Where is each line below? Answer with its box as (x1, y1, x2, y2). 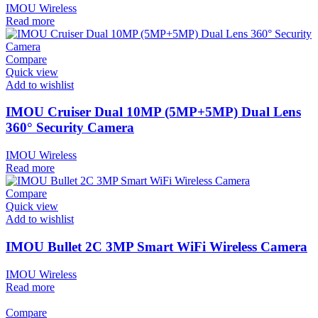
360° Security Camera (6, 120, 134, 136)
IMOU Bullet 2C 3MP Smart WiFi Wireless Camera (6, 238, 307, 254)
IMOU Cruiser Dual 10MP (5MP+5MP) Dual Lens (6, 104, 301, 120)
